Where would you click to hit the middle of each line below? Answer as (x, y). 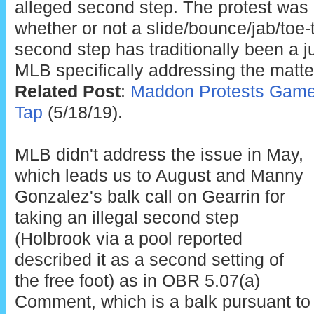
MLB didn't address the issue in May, (159, 154)
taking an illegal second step (127, 217)
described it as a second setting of (149, 259)
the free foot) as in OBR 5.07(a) (137, 280)
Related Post (67, 91)
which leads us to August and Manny (159, 175)
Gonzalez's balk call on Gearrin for (150, 196)
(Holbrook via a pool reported (128, 238)
